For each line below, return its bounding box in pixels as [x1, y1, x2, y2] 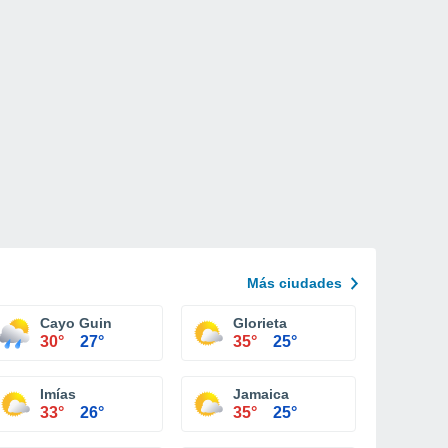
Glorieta [233, 315, 287, 331]
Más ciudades [247, 275, 342, 291]
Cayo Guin [40, 315, 112, 331]
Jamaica [233, 386, 289, 402]
